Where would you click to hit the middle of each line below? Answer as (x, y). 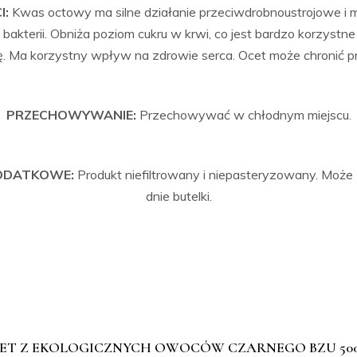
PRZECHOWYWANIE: (73, 115)
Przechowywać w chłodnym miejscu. (245, 115)
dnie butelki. (178, 196)
